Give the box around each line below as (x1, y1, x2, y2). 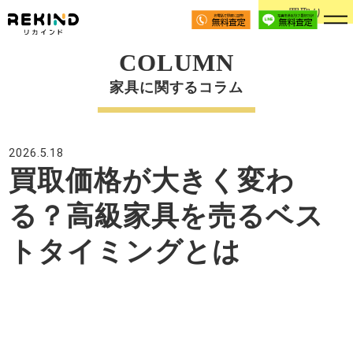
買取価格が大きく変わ (9, 164, 295, 197)
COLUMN (119, 49, 234, 76)
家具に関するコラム (110, 80, 243, 95)
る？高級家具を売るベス (9, 199, 324, 232)
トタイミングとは (9, 235, 242, 268)
